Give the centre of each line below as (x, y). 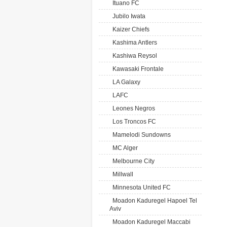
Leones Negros (132, 108)
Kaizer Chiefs (129, 29)
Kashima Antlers (133, 43)
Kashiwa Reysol (133, 56)
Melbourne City (132, 161)
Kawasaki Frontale (137, 69)
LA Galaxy (125, 82)
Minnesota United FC (140, 187)
